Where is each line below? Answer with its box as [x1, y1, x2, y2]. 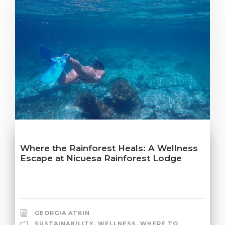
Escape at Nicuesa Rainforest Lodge [20, 153, 182, 163]
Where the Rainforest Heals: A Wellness [20, 143, 198, 153]
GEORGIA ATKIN [35, 209, 90, 216]
